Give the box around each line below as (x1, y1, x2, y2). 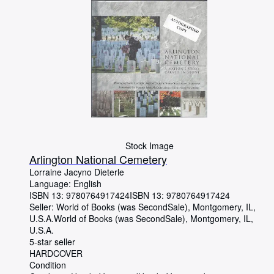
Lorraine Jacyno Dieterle (29, 166, 124, 179)
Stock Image (125, 139, 174, 152)
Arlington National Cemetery (29, 151, 167, 168)
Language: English (29, 177, 102, 190)
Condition (29, 259, 66, 272)
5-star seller (29, 235, 75, 248)
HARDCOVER (29, 247, 83, 260)
